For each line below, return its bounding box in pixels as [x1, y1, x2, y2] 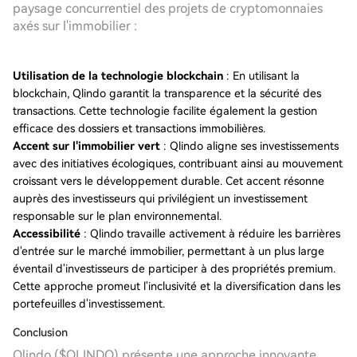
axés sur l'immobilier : [13, 18, 137, 33]
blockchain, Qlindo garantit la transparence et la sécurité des [13, 87, 321, 100]
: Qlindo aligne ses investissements [160, 139, 339, 152]
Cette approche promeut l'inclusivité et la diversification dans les [13, 280, 340, 292]
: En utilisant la [223, 69, 300, 82]
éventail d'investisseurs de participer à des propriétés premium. [13, 262, 335, 275]
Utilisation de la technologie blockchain [13, 69, 223, 82]
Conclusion [13, 326, 68, 339]
